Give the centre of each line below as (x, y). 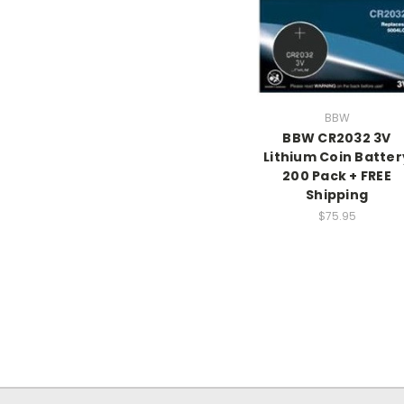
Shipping (337, 195)
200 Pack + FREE (337, 176)
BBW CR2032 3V (337, 138)
